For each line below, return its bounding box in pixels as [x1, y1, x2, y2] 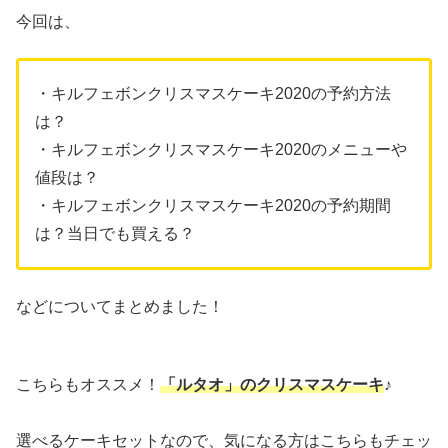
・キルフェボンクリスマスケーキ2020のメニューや [35, 141, 407, 159]
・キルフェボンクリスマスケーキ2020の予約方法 [35, 85, 391, 103]
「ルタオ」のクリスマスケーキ [160, 376, 384, 394]
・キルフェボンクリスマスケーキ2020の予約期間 [35, 197, 391, 215]
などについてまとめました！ [16, 297, 224, 315]
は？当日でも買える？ [35, 225, 195, 243]
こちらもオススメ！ [16, 376, 160, 394]
